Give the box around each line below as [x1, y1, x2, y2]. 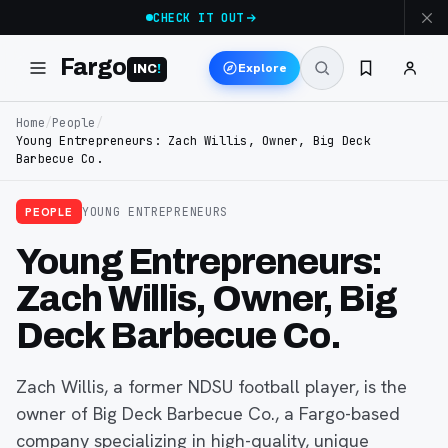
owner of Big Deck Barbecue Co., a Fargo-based [16, 402, 400, 425]
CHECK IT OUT [153, 10, 244, 25]
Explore [238, 59, 287, 76]
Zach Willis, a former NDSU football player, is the [16, 375, 407, 398]
